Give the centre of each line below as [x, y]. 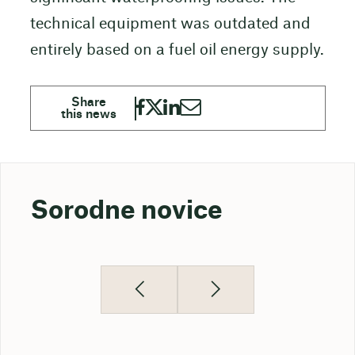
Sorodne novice [126, 212]
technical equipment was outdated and [170, 24]
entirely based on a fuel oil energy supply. [177, 50]
